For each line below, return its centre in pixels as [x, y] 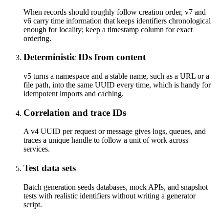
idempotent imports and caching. [74, 94]
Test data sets [50, 168]
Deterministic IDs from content [85, 57]
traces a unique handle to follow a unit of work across [106, 140]
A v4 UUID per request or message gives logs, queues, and [115, 131]
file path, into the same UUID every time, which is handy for [117, 85]
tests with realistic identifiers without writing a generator [109, 196]
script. [33, 204]
